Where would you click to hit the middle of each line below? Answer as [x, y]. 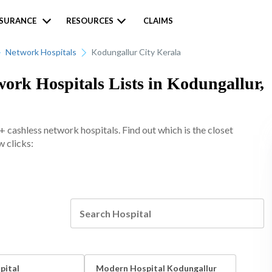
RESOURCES [90, 21]
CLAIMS [158, 21]
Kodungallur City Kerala [136, 52]
